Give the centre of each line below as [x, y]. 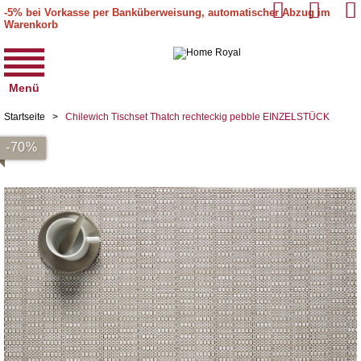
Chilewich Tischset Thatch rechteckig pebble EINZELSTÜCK [197, 117]
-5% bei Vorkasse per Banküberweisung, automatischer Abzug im [167, 12]
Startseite [25, 117]
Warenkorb [31, 25]
